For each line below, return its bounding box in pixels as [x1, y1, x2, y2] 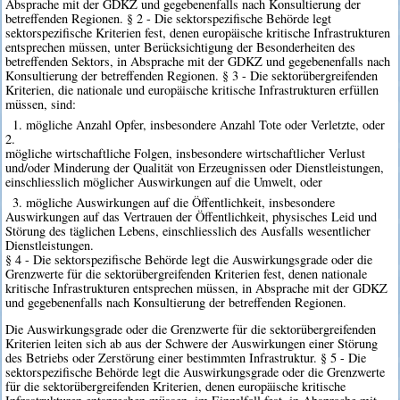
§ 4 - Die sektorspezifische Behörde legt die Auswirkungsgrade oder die [5, 251, 373, 269]
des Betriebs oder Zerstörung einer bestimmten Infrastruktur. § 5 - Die [5, 349, 367, 367]
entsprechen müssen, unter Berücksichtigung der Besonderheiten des [5, 37, 356, 55]
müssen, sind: [5, 95, 77, 112]
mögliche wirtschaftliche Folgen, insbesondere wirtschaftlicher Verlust [5, 144, 366, 162]
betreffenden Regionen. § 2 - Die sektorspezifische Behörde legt [5, 9, 332, 27]
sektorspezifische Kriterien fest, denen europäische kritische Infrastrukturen [5, 23, 391, 41]
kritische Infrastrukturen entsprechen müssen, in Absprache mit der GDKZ [5, 279, 388, 297]
